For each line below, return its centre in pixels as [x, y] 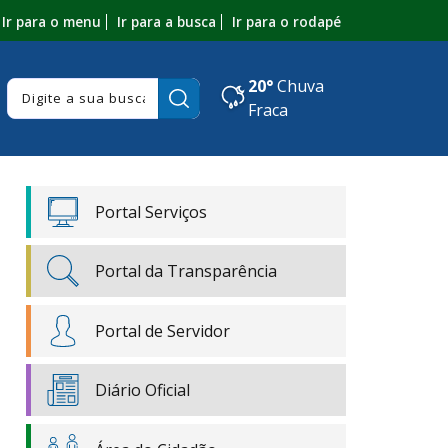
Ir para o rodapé [286, 21]
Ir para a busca [166, 21]
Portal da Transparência [186, 271]
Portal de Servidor [162, 330]
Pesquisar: [235, 89]
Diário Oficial [142, 390]
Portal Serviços [151, 211]
